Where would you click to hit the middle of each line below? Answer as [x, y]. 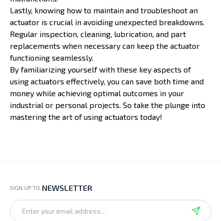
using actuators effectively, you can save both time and [107, 81]
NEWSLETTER [67, 187]
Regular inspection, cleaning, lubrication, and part [98, 34]
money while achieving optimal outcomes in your [97, 93]
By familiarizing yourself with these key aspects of [100, 69]
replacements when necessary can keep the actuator [105, 45]
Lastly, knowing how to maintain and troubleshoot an [104, 10]
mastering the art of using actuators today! [86, 116]
